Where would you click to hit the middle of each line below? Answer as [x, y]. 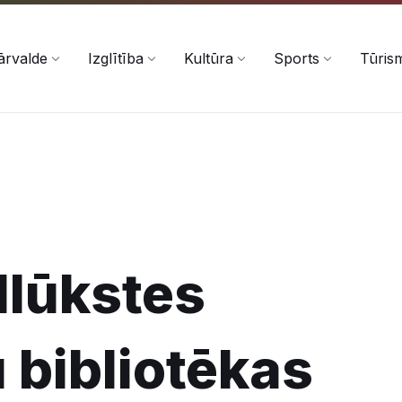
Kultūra [209, 58]
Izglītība [116, 58]
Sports [297, 58]
